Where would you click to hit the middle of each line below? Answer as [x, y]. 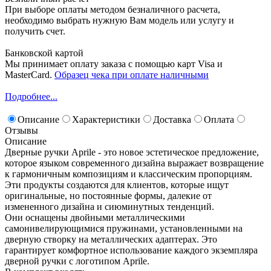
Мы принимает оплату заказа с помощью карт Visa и [114, 64]
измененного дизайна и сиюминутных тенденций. [109, 206]
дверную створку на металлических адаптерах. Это [111, 239]
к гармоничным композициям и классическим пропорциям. [129, 174]
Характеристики [106, 119]
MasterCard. [30, 74]
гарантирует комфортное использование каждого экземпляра [131, 250]
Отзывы [21, 130]
